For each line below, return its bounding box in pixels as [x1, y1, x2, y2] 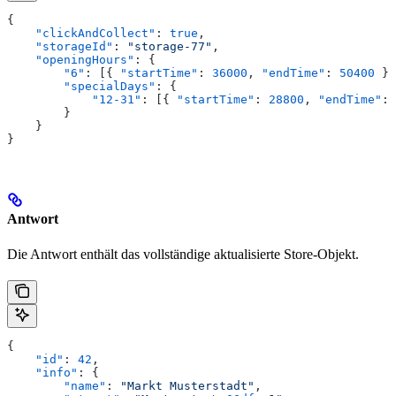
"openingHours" [7, 53, 134, 66]
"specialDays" [7, 80, 156, 93]
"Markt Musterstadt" [120, 378, 255, 392]
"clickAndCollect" [7, 27, 156, 40]
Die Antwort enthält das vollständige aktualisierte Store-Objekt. [7, 246, 359, 262]
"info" [7, 365, 78, 379]
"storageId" [7, 40, 113, 53]
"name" [7, 378, 106, 392]
